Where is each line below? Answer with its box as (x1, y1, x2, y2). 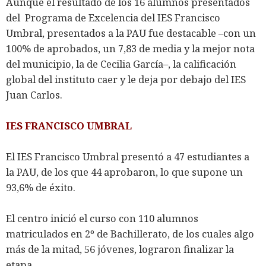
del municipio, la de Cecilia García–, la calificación (6, 56, 236, 71)
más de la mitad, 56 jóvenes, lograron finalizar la (6, 242, 234, 256)
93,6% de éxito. (6, 180, 75, 194)
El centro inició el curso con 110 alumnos (6, 211, 198, 225)
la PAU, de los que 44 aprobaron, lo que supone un (6, 164, 243, 179)
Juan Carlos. (6, 87, 65, 102)
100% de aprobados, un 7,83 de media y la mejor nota (6, 41, 255, 55)
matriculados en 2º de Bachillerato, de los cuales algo (6, 226, 254, 240)
